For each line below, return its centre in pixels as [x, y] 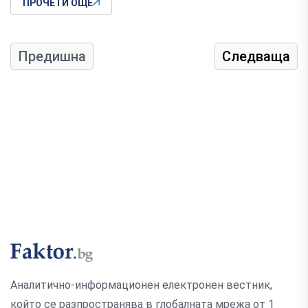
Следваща [256, 57]
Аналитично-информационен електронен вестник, [141, 285]
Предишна [52, 57]
